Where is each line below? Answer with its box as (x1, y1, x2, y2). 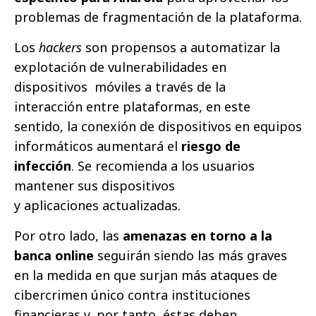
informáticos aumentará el (14, 137, 181, 154)
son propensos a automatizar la (82, 38, 280, 56)
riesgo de (181, 137, 241, 154)
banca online (14, 246, 97, 264)
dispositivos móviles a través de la (14, 78, 226, 95)
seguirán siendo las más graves (97, 246, 287, 264)
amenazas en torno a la (119, 226, 272, 244)
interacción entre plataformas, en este (14, 97, 250, 115)
